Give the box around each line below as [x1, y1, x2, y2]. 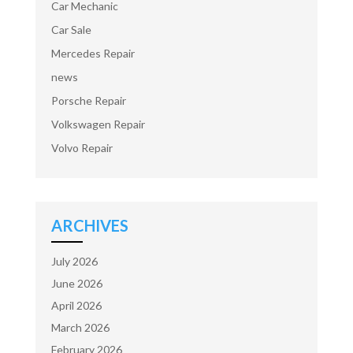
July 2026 [50, 255, 98, 268]
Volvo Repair [50, 141, 113, 154]
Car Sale [50, 23, 91, 36]
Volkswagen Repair [50, 117, 145, 131]
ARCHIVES [50, 216, 128, 235]
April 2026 [50, 299, 102, 312]
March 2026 [50, 321, 110, 334]
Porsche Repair [50, 94, 126, 107]
